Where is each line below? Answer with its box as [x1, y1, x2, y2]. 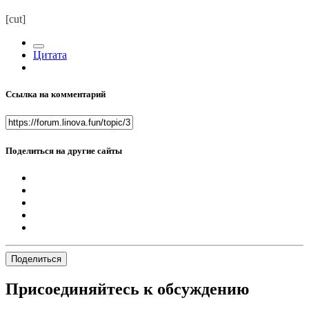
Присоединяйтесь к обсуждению [6, 279, 249, 298]
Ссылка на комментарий [6, 89, 106, 100]
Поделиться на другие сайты [6, 145, 122, 156]
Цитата [33, 49, 67, 61]
